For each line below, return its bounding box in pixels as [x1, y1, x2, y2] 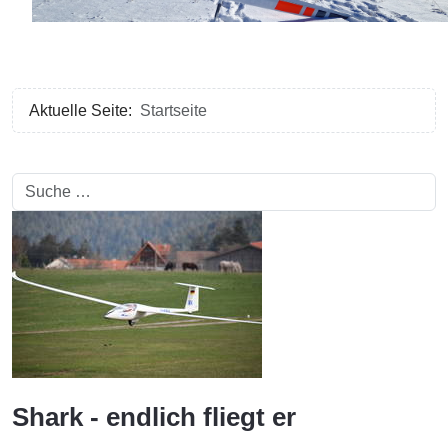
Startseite [140, 101, 207, 119]
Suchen [11, 176, 66, 194]
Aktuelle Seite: [29, 101, 140, 119]
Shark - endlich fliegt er [12, 401, 296, 432]
